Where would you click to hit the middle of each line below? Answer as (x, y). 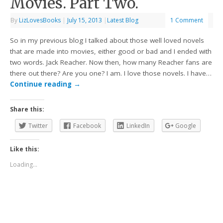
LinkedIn (138, 126)
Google (186, 126)
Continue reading (42, 84)
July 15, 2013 (85, 20)
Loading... (24, 164)
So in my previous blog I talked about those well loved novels (107, 40)
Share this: (27, 110)
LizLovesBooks (40, 20)
